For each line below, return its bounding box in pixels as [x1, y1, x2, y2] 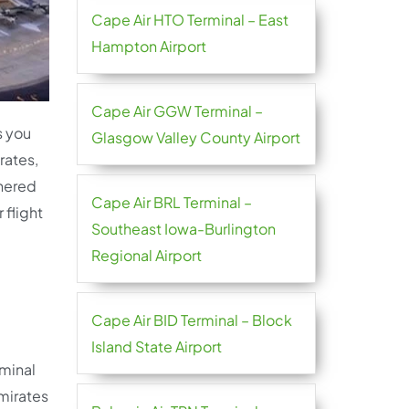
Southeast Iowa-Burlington [90, 219, 276, 238]
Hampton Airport [90, 37, 206, 56]
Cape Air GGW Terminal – [90, 101, 263, 121]
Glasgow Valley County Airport [90, 128, 300, 147]
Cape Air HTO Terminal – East [90, 10, 288, 29]
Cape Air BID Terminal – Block [90, 310, 292, 330]
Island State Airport [90, 337, 222, 356]
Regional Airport [90, 246, 202, 265]
